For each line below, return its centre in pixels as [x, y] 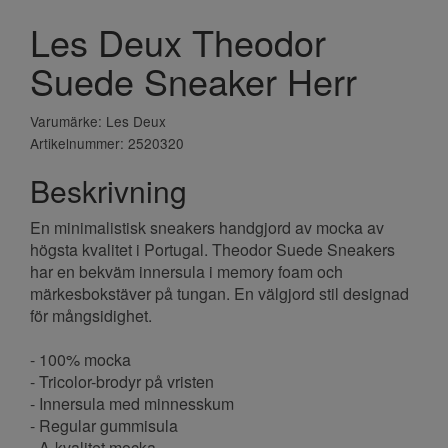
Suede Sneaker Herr [193, 80]
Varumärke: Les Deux [98, 120]
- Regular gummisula [104, 425]
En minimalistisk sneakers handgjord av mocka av [207, 227]
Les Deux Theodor [178, 41]
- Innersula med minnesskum [132, 403]
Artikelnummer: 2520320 [107, 142]
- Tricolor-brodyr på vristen [122, 381]
